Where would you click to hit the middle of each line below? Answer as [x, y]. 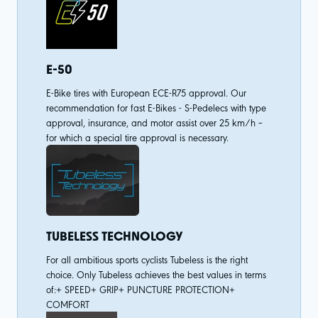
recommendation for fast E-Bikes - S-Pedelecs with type [156, 107]
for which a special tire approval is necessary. [137, 137]
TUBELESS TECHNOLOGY [114, 236]
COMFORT [68, 304]
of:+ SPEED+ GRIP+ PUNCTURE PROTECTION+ [141, 289]
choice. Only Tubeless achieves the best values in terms [156, 274]
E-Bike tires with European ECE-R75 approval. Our [146, 92]
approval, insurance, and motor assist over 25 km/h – [154, 122]
